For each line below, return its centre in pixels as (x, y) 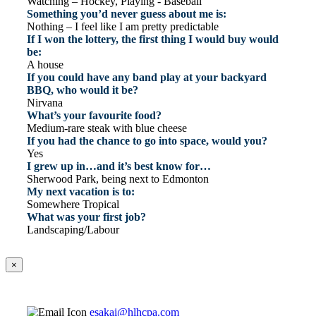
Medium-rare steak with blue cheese (107, 128)
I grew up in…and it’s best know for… (119, 166)
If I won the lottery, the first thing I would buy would (153, 39)
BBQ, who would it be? (83, 90)
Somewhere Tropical (73, 205)
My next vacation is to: (81, 192)
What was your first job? (86, 217)
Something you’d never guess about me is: (127, 14)
